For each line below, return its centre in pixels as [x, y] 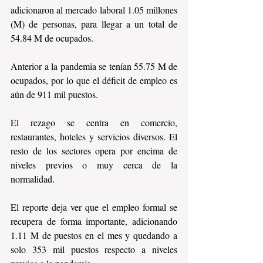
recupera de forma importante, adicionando [94, 221]
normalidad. [33, 179]
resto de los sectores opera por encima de [94, 151]
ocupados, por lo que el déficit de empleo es [94, 80]
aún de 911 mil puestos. [57, 94]
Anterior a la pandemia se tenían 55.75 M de [94, 66]
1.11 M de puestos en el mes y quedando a [94, 235]
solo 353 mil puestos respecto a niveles [94, 249]
